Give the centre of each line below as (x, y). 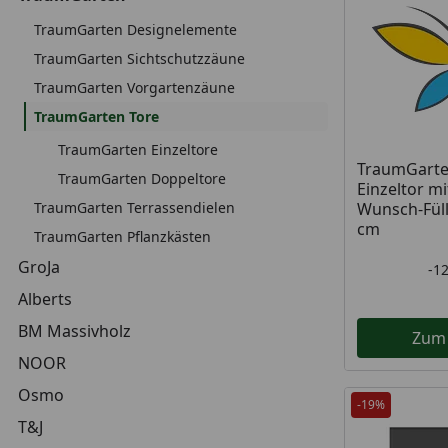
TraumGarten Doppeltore (142, 178)
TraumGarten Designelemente (135, 29)
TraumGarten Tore (96, 116)
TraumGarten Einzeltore (138, 149)
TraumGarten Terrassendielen (134, 207)
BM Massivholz (74, 331)
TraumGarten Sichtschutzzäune (139, 58)
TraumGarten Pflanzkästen (122, 236)
